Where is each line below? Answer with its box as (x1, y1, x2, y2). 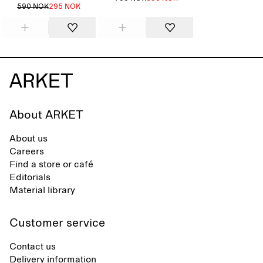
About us (9, 134, 48, 143)
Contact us (9, 242, 56, 251)
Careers (9, 147, 44, 156)
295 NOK (48, 4, 80, 11)
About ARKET (9, 109, 83, 121)
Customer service (9, 217, 105, 229)
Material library (9, 186, 75, 195)
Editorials (9, 173, 50, 182)
